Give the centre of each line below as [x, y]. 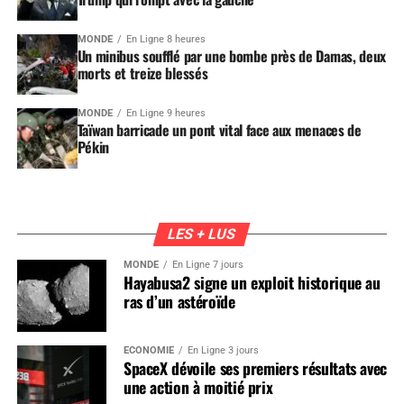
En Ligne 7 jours [207, 264]
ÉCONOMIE [148, 350]
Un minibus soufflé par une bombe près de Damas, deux [231, 55]
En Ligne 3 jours [223, 350]
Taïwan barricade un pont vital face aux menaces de [219, 129]
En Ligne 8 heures [165, 39]
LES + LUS [202, 234]
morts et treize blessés [142, 73]
